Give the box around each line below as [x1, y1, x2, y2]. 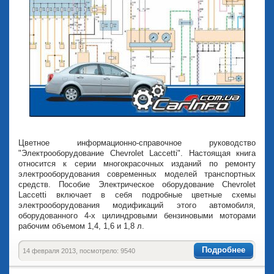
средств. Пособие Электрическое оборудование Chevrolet [18, 180, 256, 189]
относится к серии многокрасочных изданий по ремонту [18, 159, 256, 168]
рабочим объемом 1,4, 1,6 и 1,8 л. [18, 221, 144, 231]
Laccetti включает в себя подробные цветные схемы [18, 190, 256, 199]
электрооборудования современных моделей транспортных [18, 169, 256, 179]
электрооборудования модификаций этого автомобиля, [18, 201, 256, 210]
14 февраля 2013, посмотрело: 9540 [23, 247, 135, 254]
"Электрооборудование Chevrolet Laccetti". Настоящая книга [18, 149, 256, 158]
